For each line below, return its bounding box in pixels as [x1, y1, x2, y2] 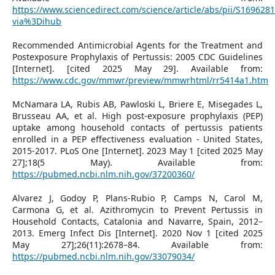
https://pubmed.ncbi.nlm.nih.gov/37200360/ [12, 168, 195, 180]
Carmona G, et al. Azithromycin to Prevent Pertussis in [12, 203, 263, 215]
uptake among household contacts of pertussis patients [12, 121, 263, 133]
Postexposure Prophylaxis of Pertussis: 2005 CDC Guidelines [12, 50, 263, 63]
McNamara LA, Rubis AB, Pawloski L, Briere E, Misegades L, [12, 98, 263, 110]
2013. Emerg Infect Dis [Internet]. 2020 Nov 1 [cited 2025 [12, 227, 263, 239]
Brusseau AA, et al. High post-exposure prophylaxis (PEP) [12, 109, 263, 122]
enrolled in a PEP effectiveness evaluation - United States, [12, 133, 263, 145]
